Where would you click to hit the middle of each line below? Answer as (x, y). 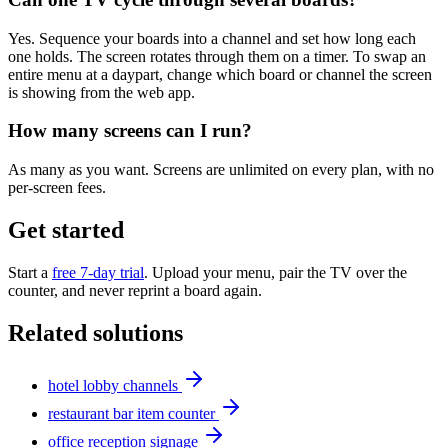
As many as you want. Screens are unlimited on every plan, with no (221, 170)
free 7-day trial (98, 272)
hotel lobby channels (113, 385)
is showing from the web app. (101, 92)
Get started (66, 230)
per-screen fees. (57, 188)
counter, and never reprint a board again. (135, 290)
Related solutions (95, 332)
